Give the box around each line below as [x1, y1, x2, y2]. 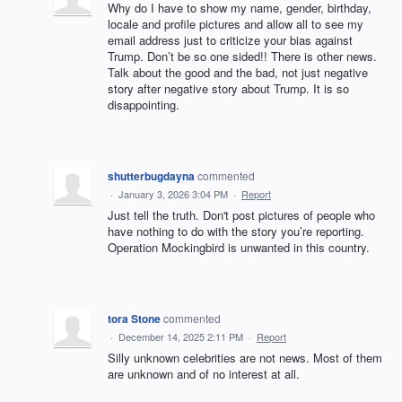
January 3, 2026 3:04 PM [118, 187, 228, 202]
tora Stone [108, 310, 161, 328]
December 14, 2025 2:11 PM [118, 329, 243, 345]
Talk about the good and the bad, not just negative [108, 64, 368, 82]
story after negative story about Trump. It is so [108, 80, 349, 98]
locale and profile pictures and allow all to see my [108, 15, 363, 33]
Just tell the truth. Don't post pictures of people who [108, 206, 375, 224]
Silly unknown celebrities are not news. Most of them [108, 349, 382, 367]
